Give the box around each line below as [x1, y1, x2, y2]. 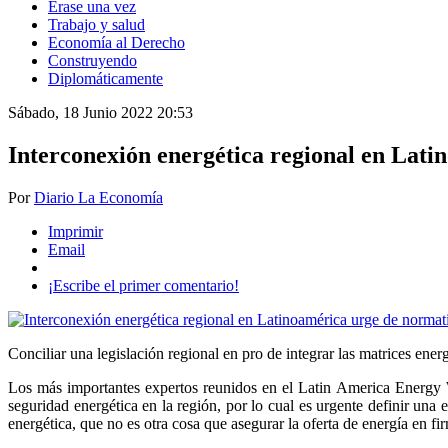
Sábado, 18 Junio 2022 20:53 [8, 104, 193, 122]
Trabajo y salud [48, 16, 145, 34]
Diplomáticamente [48, 70, 163, 88]
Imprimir [48, 223, 103, 241]
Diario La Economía [34, 189, 163, 207]
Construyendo [48, 52, 137, 70]
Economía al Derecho [48, 34, 185, 52]
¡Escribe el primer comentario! [48, 277, 239, 295]
